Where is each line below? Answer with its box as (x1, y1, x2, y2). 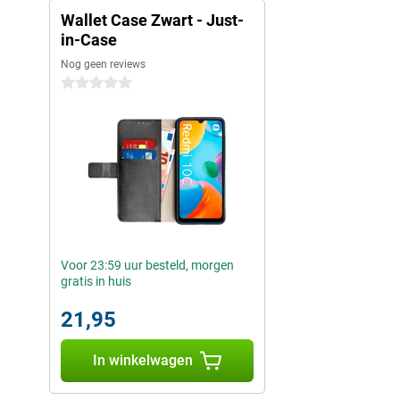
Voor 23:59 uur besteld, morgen (61, 258, 234, 273)
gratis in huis (61, 274, 131, 289)
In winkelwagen (93, 352, 193, 370)
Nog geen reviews (61, 58, 146, 71)
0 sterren (61, 76, 110, 91)
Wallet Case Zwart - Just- (61, 11, 244, 30)
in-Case (61, 30, 117, 50)
